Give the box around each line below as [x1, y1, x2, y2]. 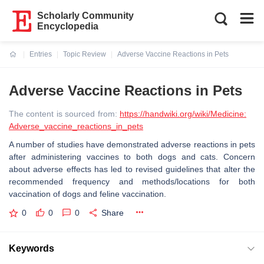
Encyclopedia [37, 21, 99, 31]
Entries [29, 50, 52, 58]
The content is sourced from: [9, 109, 120, 118]
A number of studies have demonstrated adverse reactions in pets [9, 140, 255, 149]
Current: [9, 57, 37, 65]
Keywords [9, 243, 54, 253]
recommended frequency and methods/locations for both [9, 177, 255, 186]
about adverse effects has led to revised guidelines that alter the [9, 164, 255, 174]
